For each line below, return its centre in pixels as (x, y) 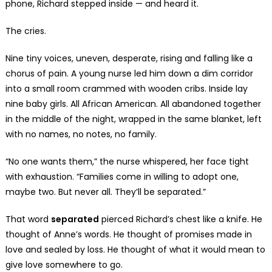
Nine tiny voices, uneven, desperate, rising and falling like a (129, 58)
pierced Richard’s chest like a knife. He (180, 219)
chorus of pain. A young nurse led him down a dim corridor (129, 73)
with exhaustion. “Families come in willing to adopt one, (122, 176)
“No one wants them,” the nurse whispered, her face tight (127, 161)
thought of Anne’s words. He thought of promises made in (128, 234)
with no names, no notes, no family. (81, 134)
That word (28, 219)
